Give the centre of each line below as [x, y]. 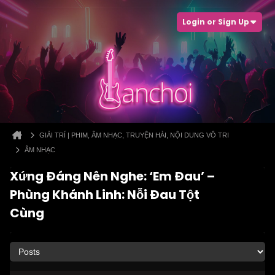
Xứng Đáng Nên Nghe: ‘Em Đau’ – [112, 176]
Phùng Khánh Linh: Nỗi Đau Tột [105, 195]
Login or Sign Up [216, 22]
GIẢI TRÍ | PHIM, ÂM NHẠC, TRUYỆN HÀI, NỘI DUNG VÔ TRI [134, 135]
